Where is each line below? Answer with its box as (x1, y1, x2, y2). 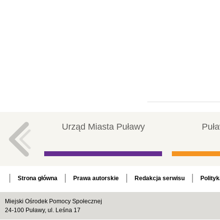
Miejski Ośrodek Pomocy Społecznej (5, 198, 102, 205)
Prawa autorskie (73, 175, 119, 182)
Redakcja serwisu (135, 175, 185, 182)
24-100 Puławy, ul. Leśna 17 (5, 207, 81, 214)
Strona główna (18, 175, 57, 182)
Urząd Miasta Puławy (61, 122, 145, 132)
